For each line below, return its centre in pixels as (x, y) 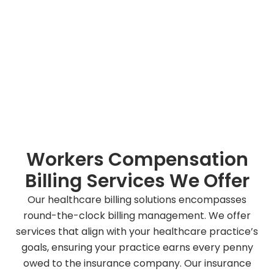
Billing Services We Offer (137, 181)
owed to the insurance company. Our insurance (137, 263)
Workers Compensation (137, 159)
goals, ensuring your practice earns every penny (137, 247)
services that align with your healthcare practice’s (137, 231)
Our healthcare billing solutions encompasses (137, 199)
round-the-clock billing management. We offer (137, 215)
